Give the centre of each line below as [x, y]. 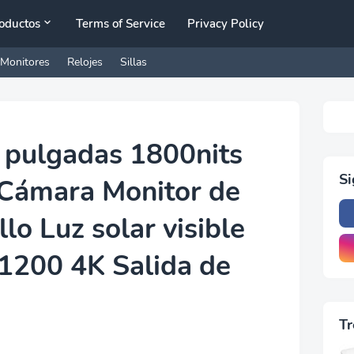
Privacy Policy [226, 23]
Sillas [134, 62]
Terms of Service [121, 23]
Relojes [85, 62]
